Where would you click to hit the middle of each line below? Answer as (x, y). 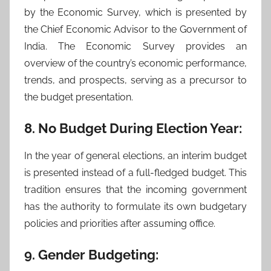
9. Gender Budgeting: (91, 254)
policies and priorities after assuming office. (120, 223)
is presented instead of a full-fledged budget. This (135, 172)
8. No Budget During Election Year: (133, 128)
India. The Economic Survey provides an (135, 46)
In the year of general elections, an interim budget (135, 155)
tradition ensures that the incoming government (135, 189)
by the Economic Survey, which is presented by (135, 12)
